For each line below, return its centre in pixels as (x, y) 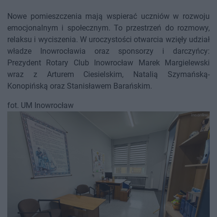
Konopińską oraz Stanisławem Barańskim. (80, 86)
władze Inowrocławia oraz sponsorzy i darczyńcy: (108, 51)
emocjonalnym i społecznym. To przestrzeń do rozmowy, (108, 28)
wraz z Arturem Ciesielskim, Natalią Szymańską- (108, 75)
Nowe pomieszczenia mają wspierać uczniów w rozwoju (108, 16)
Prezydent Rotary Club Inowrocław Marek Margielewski (108, 63)
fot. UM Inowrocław (40, 106)
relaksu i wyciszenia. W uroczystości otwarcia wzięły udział (108, 40)
